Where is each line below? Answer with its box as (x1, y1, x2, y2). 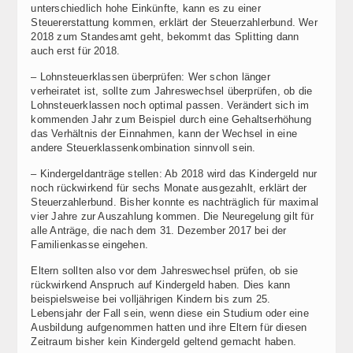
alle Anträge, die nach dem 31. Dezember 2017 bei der (31, 225, 287, 237)
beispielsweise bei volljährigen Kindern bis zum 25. (31, 293, 271, 306)
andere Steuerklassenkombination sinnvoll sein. (31, 142, 256, 154)
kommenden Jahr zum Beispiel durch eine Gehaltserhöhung (31, 113, 311, 126)
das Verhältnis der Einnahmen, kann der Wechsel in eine (31, 128, 297, 140)
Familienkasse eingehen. (31, 239, 148, 251)
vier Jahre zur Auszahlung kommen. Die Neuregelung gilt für (31, 210, 314, 223)
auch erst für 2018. (31, 45, 121, 58)
